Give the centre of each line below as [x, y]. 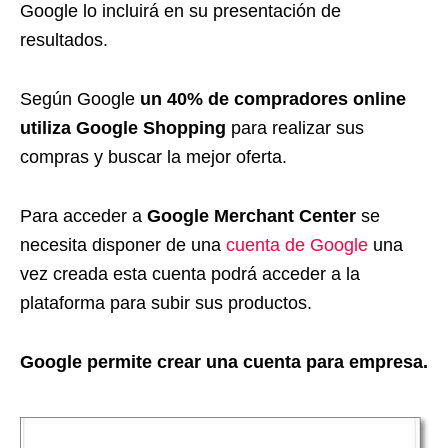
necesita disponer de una [123, 244]
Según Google [80, 98]
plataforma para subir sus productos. [166, 302]
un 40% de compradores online [273, 98]
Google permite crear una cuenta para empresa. [224, 361]
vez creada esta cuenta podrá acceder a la [190, 273]
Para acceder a [83, 215]
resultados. [64, 39]
